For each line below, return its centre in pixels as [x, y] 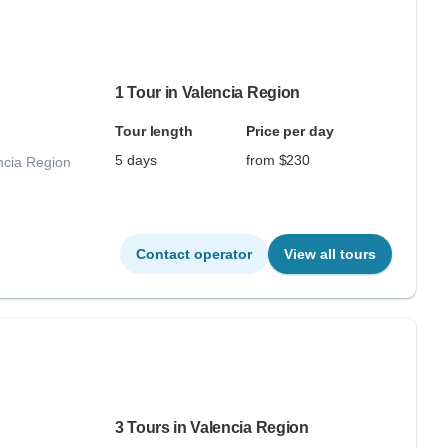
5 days [135, 160]
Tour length [154, 131]
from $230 [278, 160]
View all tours [329, 254]
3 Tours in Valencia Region [211, 427]
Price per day [289, 131]
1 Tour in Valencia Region [207, 92]
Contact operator [193, 254]
